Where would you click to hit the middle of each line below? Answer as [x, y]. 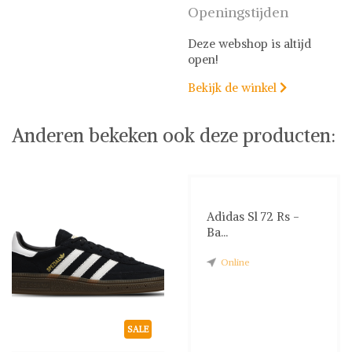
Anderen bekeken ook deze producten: [174, 136]
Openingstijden [238, 13]
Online [235, 262]
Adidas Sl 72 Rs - [253, 217]
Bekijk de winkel [234, 88]
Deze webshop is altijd [249, 44]
